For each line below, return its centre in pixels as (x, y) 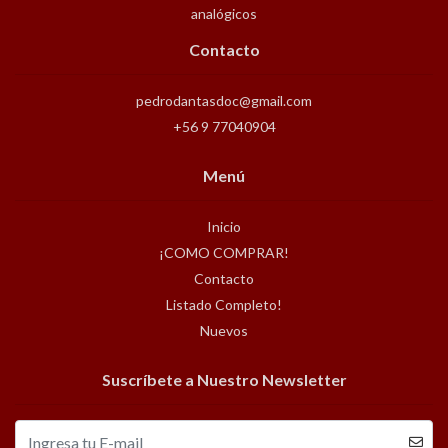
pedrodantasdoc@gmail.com (224, 101)
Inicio (224, 227)
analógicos (224, 14)
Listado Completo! (224, 305)
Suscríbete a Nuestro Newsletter (224, 380)
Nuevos (224, 331)
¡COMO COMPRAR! (224, 253)
